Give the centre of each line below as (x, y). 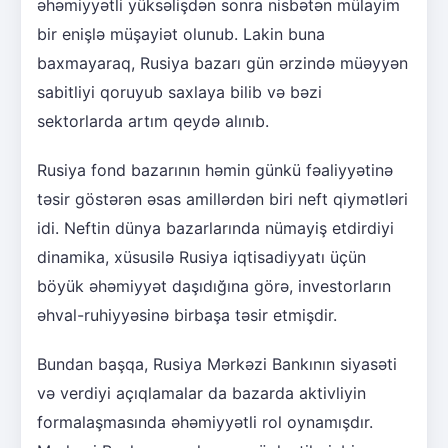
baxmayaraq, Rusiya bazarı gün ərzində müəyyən (222, 62)
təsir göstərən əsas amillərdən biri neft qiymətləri (222, 198)
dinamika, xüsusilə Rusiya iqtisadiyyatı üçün (201, 256)
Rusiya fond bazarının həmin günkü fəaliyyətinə (215, 169)
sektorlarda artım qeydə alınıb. (153, 120)
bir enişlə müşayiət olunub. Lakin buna (181, 33)
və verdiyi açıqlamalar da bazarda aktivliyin (201, 392)
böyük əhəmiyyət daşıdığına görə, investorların (214, 285)
